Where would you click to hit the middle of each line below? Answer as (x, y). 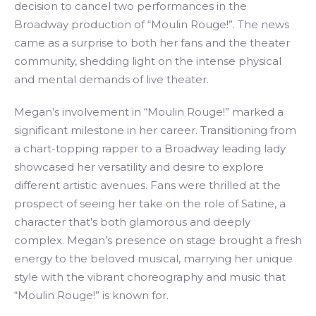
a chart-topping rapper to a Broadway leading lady (150, 148)
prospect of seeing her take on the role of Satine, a (150, 203)
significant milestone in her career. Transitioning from (155, 130)
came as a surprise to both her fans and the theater (152, 43)
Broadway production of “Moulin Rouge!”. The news (152, 24)
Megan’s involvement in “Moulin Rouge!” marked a (149, 112)
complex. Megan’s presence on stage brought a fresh (158, 240)
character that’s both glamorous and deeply (132, 222)
